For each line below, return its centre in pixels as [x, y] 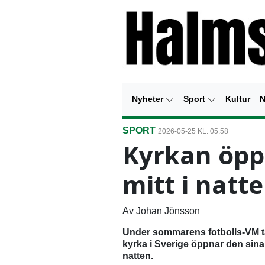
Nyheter [149, 99]
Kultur [238, 99]
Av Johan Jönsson [161, 211]
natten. [138, 256]
